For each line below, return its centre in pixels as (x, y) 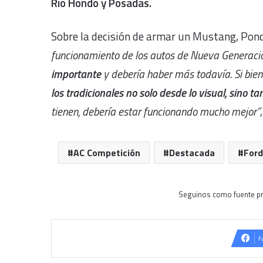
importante (77, 73)
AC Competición (107, 152)
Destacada (192, 152)
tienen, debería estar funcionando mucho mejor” (156, 111)
